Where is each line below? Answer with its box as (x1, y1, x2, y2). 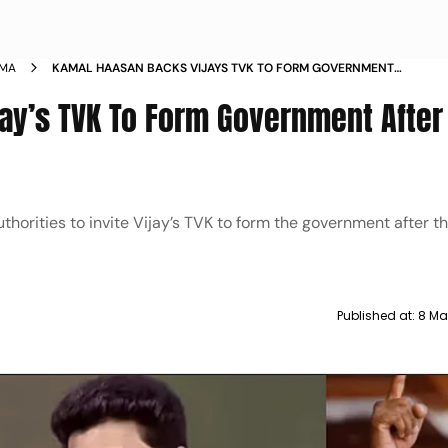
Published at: (336, 307, 418, 324)
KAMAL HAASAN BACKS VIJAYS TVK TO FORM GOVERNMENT (52, 60, 395, 76)
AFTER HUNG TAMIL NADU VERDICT (52, 78, 251, 94)
